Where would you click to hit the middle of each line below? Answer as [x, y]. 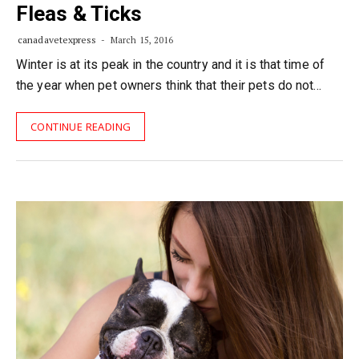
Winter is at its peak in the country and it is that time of [170, 65]
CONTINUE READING [81, 127]
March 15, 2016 [141, 40]
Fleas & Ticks [79, 14]
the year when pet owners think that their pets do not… [169, 85]
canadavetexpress [57, 40]
